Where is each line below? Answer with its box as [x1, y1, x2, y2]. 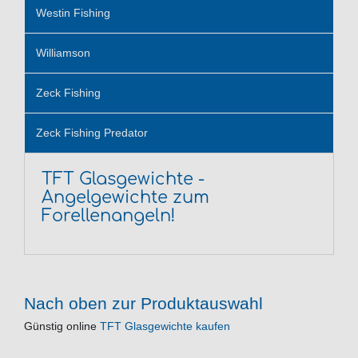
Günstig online [24, 320, 100, 333]
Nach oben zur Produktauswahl [24, 294, 263, 313]
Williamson [36, 46, 90, 59]
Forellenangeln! [42, 205, 176, 225]
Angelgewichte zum [42, 187, 209, 207]
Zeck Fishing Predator [36, 125, 148, 139]
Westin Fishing [36, 6, 110, 19]
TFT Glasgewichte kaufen [100, 320, 230, 333]
